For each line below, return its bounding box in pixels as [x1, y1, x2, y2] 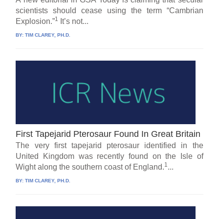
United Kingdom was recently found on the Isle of [16, 152, 203, 160]
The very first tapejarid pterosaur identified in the [16, 141, 203, 150]
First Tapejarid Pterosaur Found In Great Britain [16, 129, 201, 139]
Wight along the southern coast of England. [16, 162, 165, 171]
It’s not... [58, 17, 89, 25]
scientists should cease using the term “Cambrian [16, 6, 203, 15]
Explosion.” [16, 17, 55, 25]
